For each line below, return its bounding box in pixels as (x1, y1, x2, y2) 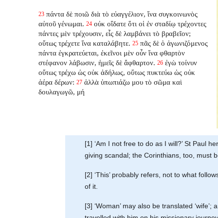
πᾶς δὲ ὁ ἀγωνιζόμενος (140, 38, 208, 47)
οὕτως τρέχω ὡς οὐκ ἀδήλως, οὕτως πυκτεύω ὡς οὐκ (38, 68, 196, 76)
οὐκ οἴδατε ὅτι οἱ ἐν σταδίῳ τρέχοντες (94, 19, 207, 28)
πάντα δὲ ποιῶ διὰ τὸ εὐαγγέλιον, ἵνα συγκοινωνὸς (46, 9, 198, 18)
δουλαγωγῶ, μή (38, 87, 85, 96)
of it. (85, 182, 98, 190)
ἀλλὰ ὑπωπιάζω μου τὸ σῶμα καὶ (84, 77, 182, 86)
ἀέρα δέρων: (38, 77, 75, 86)
